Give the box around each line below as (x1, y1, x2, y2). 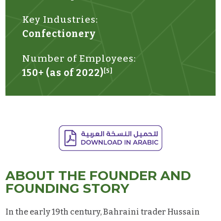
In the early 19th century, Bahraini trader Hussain (5, 207, 200, 217)
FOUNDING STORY (5, 180, 130, 196)
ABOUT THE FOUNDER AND (5, 167, 191, 184)
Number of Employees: (22, 52, 137, 64)
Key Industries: (22, 13, 99, 25)
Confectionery (22, 28, 96, 39)
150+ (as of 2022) (22, 67, 104, 78)
